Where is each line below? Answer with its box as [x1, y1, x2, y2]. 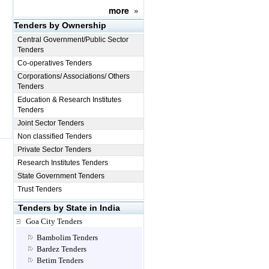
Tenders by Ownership [14, 20, 106, 30]
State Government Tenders [17, 172, 104, 180]
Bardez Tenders [37, 244, 86, 253]
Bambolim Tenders [37, 233, 98, 242]
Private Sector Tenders [17, 145, 91, 154]
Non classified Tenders [17, 132, 92, 141]
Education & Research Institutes [17, 95, 121, 104]
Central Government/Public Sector [17, 35, 128, 44]
